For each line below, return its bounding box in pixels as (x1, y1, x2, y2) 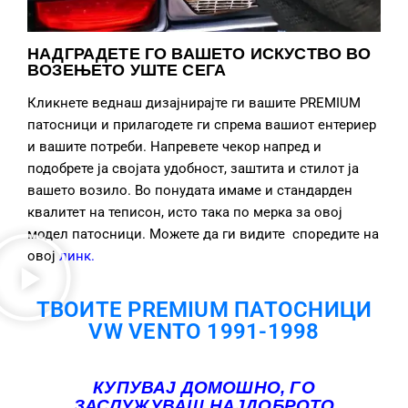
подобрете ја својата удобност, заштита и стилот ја (27, 160, 359, 178)
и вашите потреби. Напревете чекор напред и (27, 138, 321, 156)
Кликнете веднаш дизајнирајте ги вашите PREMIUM (27, 95, 361, 112)
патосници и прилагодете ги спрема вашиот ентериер (27, 117, 376, 134)
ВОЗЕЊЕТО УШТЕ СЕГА (27, 61, 227, 80)
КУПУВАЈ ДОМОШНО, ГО (93, 378, 315, 398)
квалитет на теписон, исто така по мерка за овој (27, 204, 342, 221)
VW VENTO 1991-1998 (88, 319, 320, 345)
